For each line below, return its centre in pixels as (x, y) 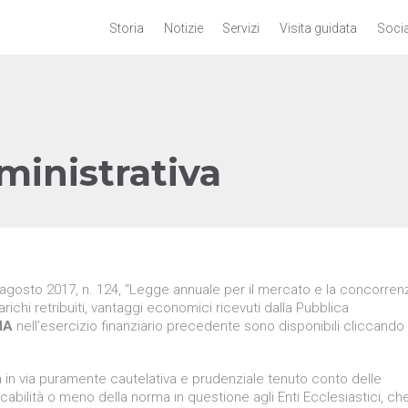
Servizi (241, 28)
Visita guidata (319, 28)
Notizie (183, 28)
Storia (126, 28)
